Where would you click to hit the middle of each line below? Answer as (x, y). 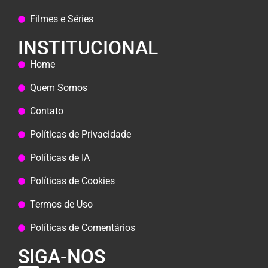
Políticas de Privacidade (80, 135)
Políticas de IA (60, 158)
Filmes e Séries (62, 19)
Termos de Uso (61, 205)
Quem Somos (59, 88)
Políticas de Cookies (72, 181)
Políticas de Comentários (83, 228)
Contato (47, 111)
